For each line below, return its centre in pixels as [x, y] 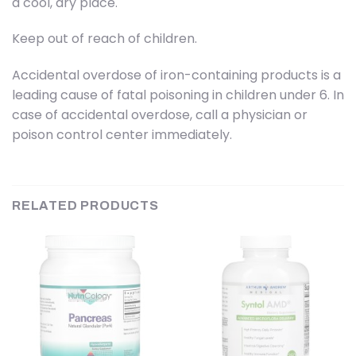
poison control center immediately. [122, 135]
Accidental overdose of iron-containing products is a [176, 75]
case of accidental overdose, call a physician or [160, 115]
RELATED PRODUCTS [85, 205]
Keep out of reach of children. [104, 39]
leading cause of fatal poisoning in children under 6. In [178, 95]
